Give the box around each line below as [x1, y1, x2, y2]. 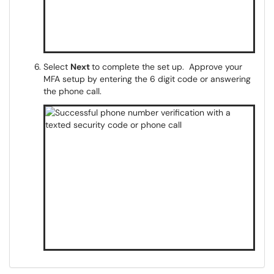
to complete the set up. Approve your [92, 61, 242, 72]
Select [43, 61, 70, 72]
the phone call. [43, 86, 102, 97]
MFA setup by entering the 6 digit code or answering [43, 73, 251, 84]
